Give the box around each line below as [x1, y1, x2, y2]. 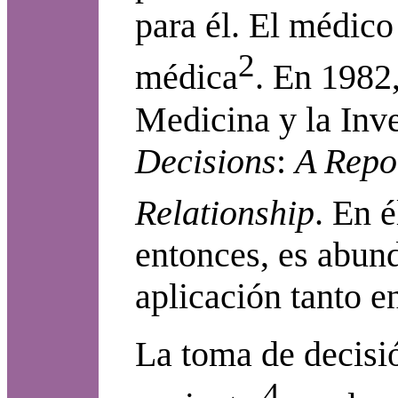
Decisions [135, 140, 276, 181]
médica [135, 57, 238, 98]
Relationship [135, 193, 314, 234]
